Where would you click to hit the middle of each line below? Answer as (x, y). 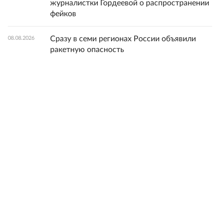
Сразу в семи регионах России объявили (123, 39)
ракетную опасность (87, 50)
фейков (63, 14)
